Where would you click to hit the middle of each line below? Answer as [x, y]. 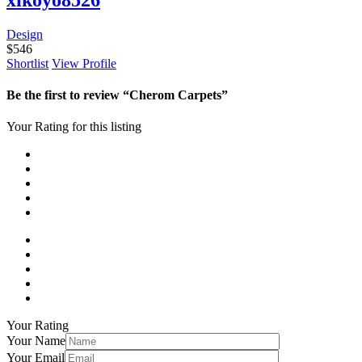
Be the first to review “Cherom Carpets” [117, 95]
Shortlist [27, 63]
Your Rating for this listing [74, 127]
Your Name [36, 341]
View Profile [84, 63]
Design [25, 34]
